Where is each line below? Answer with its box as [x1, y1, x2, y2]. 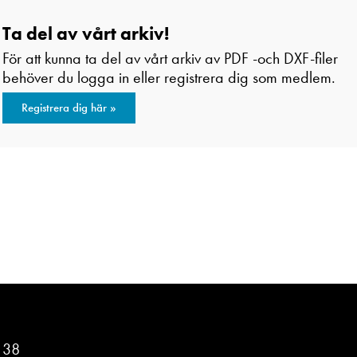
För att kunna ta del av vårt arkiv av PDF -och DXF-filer [2, 48, 338, 69]
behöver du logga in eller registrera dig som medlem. [2, 67, 335, 88]
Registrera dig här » [21, 100, 116, 116]
